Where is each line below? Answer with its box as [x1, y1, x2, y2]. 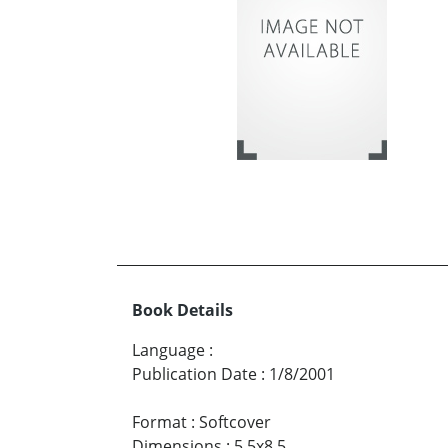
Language [132, 338, 205, 361]
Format [132, 410, 187, 433]
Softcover [199, 410, 271, 433]
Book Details [132, 298, 233, 321]
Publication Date [132, 362, 257, 385]
